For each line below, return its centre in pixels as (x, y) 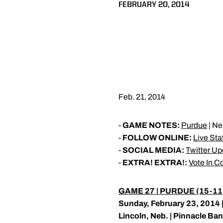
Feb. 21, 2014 (142, 97)
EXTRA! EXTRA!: (155, 163)
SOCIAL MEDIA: (153, 150)
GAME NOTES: (151, 125)
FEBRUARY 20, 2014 (154, 5)
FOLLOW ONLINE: (157, 138)
